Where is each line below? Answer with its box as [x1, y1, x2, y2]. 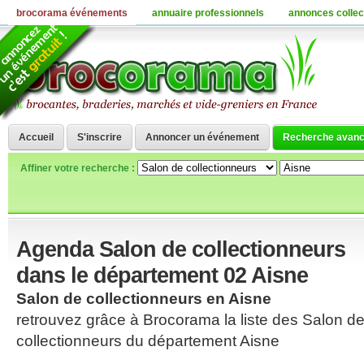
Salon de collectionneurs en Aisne [16, 290, 271, 307]
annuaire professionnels [152, 7, 264, 19]
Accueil [19, 132, 54, 143]
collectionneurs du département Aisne [16, 332, 279, 349]
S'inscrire [77, 132, 122, 143]
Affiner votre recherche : [20, 162, 137, 174]
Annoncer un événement [145, 132, 259, 143]
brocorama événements [16, 7, 128, 19]
